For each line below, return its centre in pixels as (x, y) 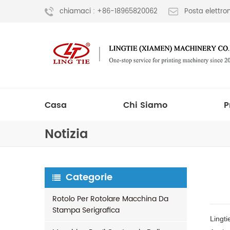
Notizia (66, 135)
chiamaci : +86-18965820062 (109, 12)
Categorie (89, 177)
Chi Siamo (145, 105)
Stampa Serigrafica (86, 210)
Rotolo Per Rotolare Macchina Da (110, 199)
